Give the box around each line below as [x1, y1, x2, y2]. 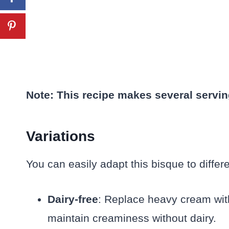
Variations [26, 128, 95, 145]
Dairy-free [48, 193, 98, 205]
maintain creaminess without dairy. [48, 212, 216, 224]
